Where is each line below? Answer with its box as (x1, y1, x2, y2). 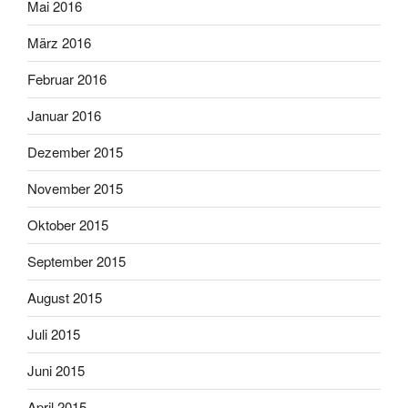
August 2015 (27, 288, 102, 308)
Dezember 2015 (27, 142, 123, 162)
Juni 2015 (27, 361, 85, 381)
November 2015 (27, 178, 123, 199)
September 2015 (27, 251, 126, 271)
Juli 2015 (27, 324, 80, 344)
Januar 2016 (27, 106, 101, 126)
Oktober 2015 (27, 215, 108, 235)
